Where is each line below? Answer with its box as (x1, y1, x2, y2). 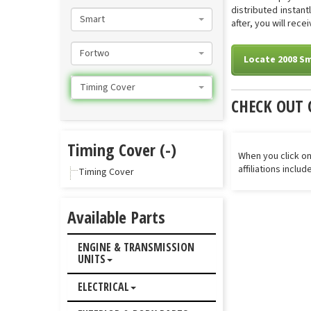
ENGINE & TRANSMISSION (78, 239, 194, 255)
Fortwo (80, 47, 110, 60)
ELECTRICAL (78, 279, 129, 294)
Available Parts (67, 205, 165, 228)
